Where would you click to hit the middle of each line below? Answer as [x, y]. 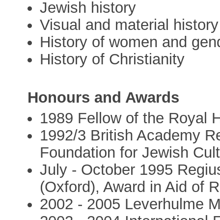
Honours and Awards [104, 97]
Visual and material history [129, 25]
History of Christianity [112, 59]
